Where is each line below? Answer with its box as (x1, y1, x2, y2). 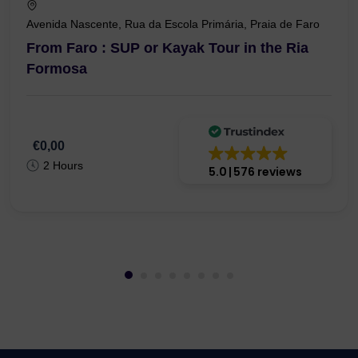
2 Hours (43, 158, 83, 172)
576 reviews (233, 164, 302, 181)
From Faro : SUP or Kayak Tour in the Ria (26, 40, 308, 57)
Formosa (26, 61, 87, 78)
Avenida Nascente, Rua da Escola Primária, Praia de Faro (26, 18, 320, 31)
